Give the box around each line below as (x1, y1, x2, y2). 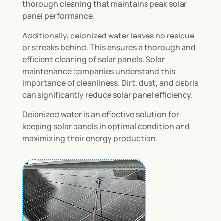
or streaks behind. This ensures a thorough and (22, 41, 196, 53)
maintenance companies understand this (22, 65, 175, 76)
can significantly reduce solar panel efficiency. (22, 89, 193, 100)
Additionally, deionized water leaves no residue (22, 30, 194, 41)
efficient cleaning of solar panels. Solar (22, 53, 165, 65)
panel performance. (22, 10, 95, 21)
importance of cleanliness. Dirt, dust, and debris (22, 77, 198, 88)
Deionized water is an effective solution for (22, 109, 179, 120)
